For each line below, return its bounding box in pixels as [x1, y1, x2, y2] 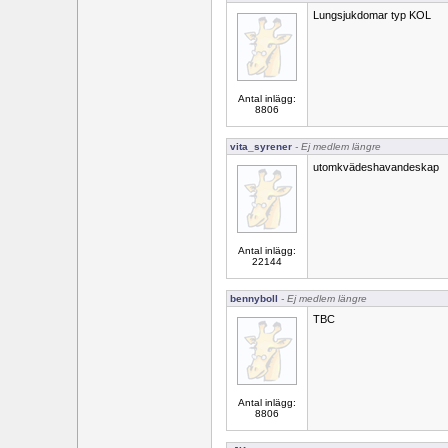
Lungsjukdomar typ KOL [313, 9, 431, 21]
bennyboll [230, 293, 278, 304]
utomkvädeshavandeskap [313, 161, 439, 173]
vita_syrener [230, 141, 292, 152]
